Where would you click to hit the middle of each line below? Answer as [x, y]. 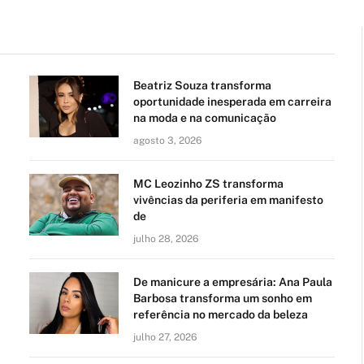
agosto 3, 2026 [167, 140]
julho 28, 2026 [166, 238]
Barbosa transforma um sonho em [223, 298]
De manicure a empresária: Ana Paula [233, 282]
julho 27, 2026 [165, 337]
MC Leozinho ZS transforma [208, 183]
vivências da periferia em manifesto [228, 199]
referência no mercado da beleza [221, 314]
